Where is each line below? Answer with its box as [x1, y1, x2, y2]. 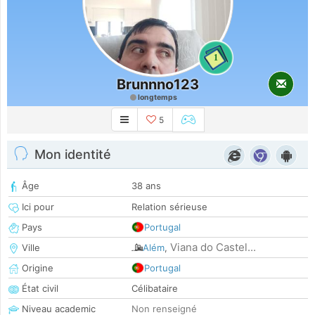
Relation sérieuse [131, 201, 207, 213]
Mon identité [34, 147, 111, 162]
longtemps [136, 93, 177, 102]
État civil [19, 283, 58, 295]
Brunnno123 [116, 76, 199, 93]
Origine [19, 262, 53, 274]
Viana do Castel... [170, 240, 256, 255]
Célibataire [131, 283, 178, 295]
